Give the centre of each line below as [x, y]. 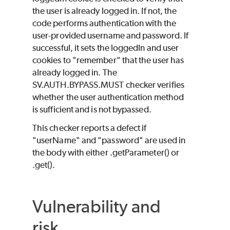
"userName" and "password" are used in [109, 140]
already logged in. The [75, 73]
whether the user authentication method [108, 97]
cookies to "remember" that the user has [108, 60]
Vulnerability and [97, 206]
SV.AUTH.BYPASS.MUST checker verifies [108, 85]
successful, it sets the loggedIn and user [106, 48]
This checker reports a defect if [90, 128]
